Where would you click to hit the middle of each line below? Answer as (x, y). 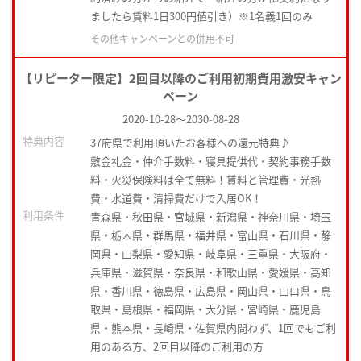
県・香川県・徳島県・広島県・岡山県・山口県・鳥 (211, 291)
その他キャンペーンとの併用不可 (162, 39)
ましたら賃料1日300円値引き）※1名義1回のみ (201, 16)
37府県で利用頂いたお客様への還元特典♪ (190, 143)
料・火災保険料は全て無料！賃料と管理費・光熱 (205, 180)
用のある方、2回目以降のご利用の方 (177, 346)
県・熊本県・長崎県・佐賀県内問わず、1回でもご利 (213, 328)
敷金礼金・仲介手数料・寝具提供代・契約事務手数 (211, 161)
